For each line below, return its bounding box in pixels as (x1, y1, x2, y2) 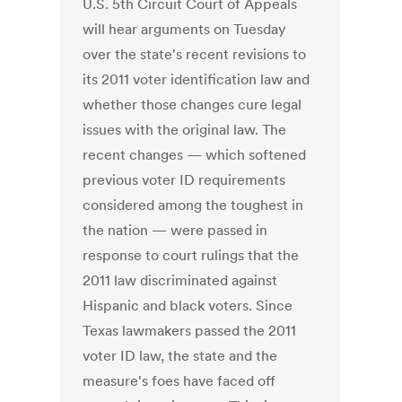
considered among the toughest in (83, 196, 304, 214)
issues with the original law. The (83, 120, 287, 139)
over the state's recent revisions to (83, 45, 307, 64)
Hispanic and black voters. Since (83, 296, 293, 315)
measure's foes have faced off (83, 371, 276, 390)
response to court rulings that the (83, 246, 300, 265)
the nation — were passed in (83, 221, 268, 240)
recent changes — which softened (83, 145, 307, 164)
